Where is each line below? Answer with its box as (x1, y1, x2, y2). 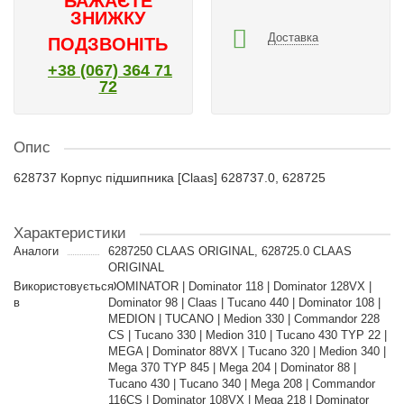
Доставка (268, 30, 318, 44)
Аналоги (14, 244, 59, 258)
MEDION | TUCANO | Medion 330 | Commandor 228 (107, 312, 380, 326)
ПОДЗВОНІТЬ (48, 34, 168, 54)
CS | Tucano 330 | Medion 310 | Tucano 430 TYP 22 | (107, 328, 387, 342)
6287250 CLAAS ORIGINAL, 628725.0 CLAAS (107, 244, 352, 258)
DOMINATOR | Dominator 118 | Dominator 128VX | (107, 280, 372, 293)
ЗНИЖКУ (70, 8, 145, 28)
